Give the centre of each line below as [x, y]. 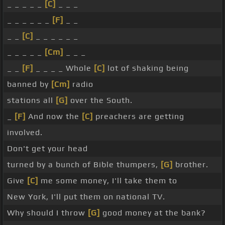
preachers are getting [139, 117]
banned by [29, 84]
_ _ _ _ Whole [64, 68]
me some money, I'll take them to [108, 181]
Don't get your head [47, 149]
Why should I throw [47, 213]
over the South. [100, 100]
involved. [25, 133]
